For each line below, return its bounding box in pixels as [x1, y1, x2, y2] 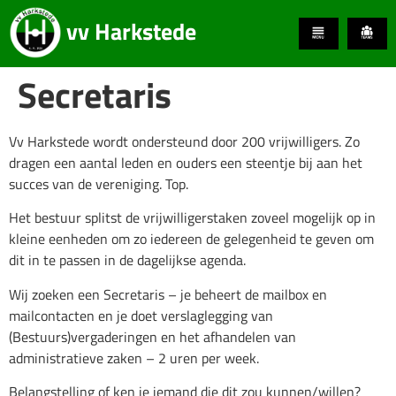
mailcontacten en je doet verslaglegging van [9, 304, 273, 326]
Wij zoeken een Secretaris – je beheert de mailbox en [9, 283, 327, 305]
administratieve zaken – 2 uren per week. [9, 346, 259, 369]
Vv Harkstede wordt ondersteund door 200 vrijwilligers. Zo [9, 131, 360, 152]
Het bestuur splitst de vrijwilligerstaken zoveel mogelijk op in [9, 207, 376, 229]
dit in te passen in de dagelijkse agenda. [9, 249, 246, 271]
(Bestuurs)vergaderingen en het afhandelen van [9, 325, 296, 347]
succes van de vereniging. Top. [9, 173, 188, 194]
